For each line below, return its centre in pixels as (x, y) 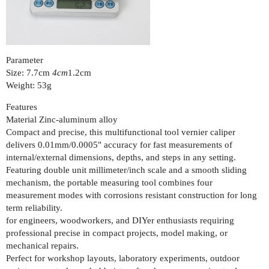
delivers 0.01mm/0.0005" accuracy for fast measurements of (119, 144)
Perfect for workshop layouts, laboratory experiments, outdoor (123, 258)
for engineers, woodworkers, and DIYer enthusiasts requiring (120, 220)
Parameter (25, 60)
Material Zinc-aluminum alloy (62, 119)
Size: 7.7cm (29, 72)
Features (22, 107)
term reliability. (34, 207)
